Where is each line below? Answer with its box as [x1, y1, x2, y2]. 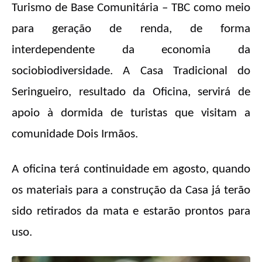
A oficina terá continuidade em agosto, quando [12, 163, 250, 176]
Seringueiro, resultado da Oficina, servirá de [12, 86, 250, 99]
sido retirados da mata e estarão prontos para [12, 205, 250, 218]
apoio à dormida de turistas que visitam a [12, 107, 250, 120]
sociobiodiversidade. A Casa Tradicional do [12, 65, 250, 78]
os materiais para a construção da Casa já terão [12, 184, 250, 197]
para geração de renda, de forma [12, 23, 250, 36]
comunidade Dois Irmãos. [12, 128, 138, 141]
